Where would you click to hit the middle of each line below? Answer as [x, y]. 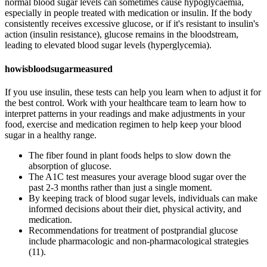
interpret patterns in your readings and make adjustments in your [125, 114]
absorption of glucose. [70, 166]
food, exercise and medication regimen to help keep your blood [123, 124]
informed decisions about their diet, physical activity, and [135, 209]
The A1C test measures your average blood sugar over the [137, 177]
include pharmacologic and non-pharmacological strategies [139, 241]
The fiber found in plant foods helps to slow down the [130, 155]
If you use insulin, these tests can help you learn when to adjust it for [133, 92]
